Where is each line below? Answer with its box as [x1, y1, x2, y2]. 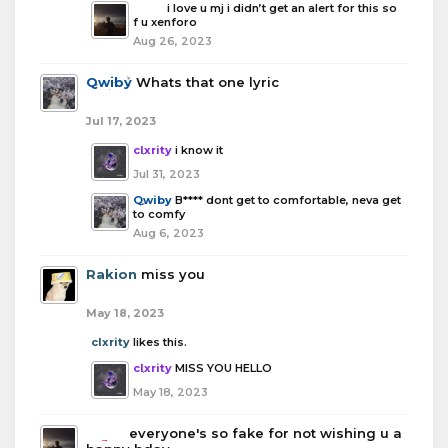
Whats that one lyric [136, 73, 279, 90]
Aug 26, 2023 [133, 33, 212, 48]
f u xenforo [133, 14, 197, 29]
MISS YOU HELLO [175, 360, 272, 375]
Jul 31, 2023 [133, 166, 200, 181]
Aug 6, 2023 [133, 225, 204, 240]
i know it [175, 142, 223, 157]
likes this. [130, 334, 187, 349]
